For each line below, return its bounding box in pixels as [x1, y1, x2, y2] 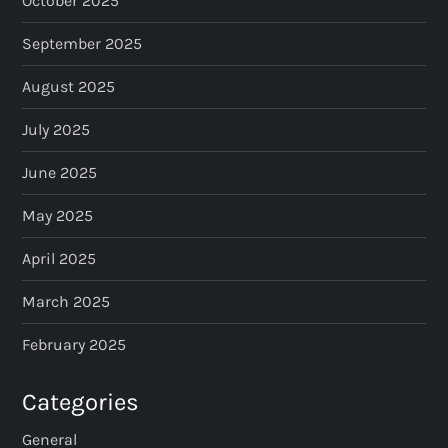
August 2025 [22, 77, 116, 97]
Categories [22, 388, 140, 417]
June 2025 [22, 163, 98, 183]
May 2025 [22, 206, 94, 226]
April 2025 [22, 249, 97, 269]
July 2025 [22, 120, 91, 140]
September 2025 [22, 34, 143, 54]
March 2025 [22, 292, 111, 312]
